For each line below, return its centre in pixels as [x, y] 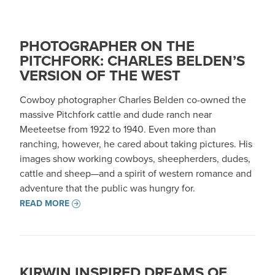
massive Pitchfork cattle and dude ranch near [116, 114]
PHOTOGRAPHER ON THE [107, 46]
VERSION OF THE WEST [100, 76]
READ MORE [45, 203]
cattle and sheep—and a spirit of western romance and [136, 173]
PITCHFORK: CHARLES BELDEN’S [132, 61]
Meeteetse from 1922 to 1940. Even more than [118, 129]
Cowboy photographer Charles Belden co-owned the [133, 100]
